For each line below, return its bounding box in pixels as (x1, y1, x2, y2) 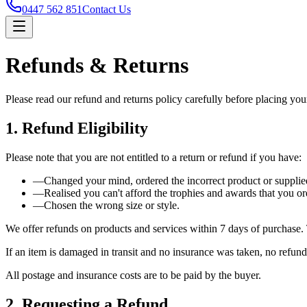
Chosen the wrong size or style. (44, 199, 180, 211)
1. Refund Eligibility (5, 119, 148, 137)
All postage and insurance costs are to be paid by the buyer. (5, 269, 261, 281)
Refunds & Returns (5, 53, 188, 78)
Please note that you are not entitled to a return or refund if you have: (5, 151, 302, 163)
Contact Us (82, 3, 131, 15)
